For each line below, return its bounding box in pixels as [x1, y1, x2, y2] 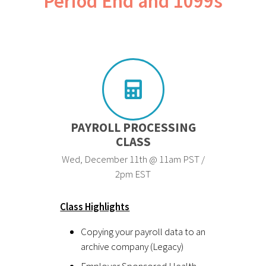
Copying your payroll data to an [81, 224, 206, 238]
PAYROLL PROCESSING [70, 119, 196, 135]
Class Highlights [60, 199, 130, 213]
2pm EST [115, 167, 151, 180]
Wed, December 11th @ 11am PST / [61, 152, 205, 166]
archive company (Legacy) [81, 239, 184, 253]
